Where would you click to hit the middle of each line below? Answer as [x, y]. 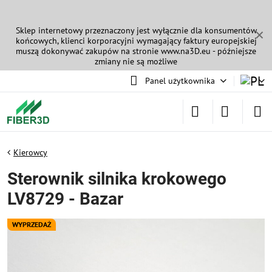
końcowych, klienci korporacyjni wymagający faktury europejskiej [136, 41]
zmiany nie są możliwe [136, 61]
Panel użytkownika [180, 81]
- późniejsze [233, 51]
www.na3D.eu [186, 51]
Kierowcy [30, 152]
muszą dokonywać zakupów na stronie [88, 51]
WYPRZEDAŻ [32, 224]
